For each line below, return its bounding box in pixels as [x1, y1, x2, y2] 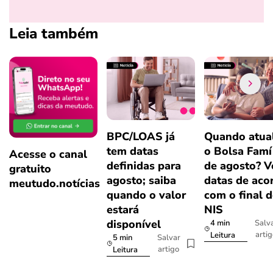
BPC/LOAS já [107, 129, 175, 144]
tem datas [107, 143, 158, 158]
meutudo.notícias [9, 175, 100, 191]
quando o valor [107, 187, 186, 202]
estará [107, 202, 139, 217]
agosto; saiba [107, 172, 176, 188]
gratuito [9, 161, 51, 176]
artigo [158, 244, 180, 255]
